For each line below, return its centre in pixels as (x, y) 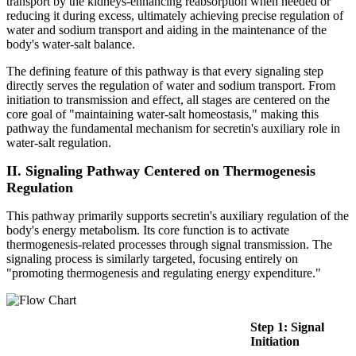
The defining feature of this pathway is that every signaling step (165, 71)
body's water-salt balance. (71, 44)
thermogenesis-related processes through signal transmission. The (169, 244)
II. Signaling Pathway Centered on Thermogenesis (161, 170)
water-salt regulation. (59, 142)
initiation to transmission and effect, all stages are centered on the (168, 99)
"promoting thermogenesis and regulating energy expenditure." (164, 273)
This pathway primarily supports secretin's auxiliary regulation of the (178, 215)
